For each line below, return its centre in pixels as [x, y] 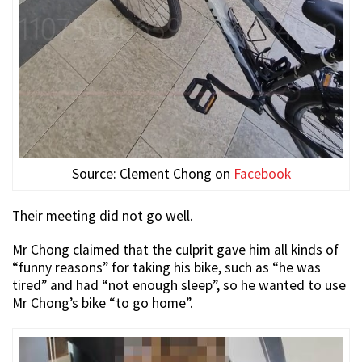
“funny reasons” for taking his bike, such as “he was [166, 267]
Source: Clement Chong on [152, 173]
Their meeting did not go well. [103, 215]
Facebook [262, 173]
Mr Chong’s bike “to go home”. [103, 303]
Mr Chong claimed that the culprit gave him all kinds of [175, 249]
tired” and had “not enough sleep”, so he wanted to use [179, 285]
